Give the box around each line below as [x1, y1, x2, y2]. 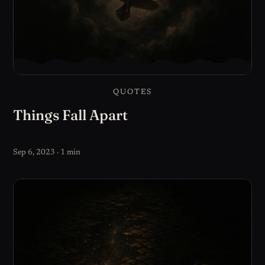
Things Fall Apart [13, 106, 128, 124]
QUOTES [112, 88, 153, 96]
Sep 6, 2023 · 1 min [13, 148, 81, 157]
